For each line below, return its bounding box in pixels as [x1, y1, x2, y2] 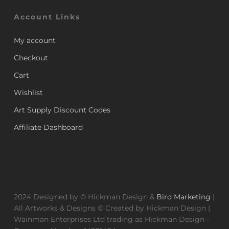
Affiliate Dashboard [13, 123, 83, 132]
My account [13, 36, 56, 45]
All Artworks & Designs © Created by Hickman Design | [13, 203, 210, 213]
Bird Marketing [156, 192, 211, 202]
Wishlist [13, 88, 43, 98]
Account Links [13, 12, 80, 22]
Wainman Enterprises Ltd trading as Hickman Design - [13, 215, 209, 224]
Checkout [13, 53, 48, 63]
